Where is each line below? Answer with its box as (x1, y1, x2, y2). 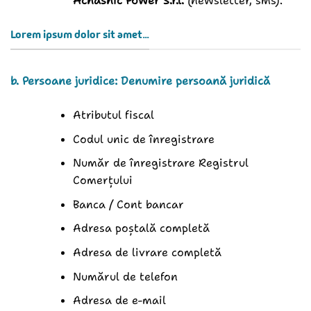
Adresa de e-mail (72, 293, 166, 308)
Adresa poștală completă (72, 221, 210, 236)
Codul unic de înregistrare (72, 131, 215, 146)
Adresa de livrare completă (72, 244, 221, 260)
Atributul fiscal (72, 107, 154, 122)
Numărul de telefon (72, 269, 178, 284)
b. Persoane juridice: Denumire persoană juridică (10, 73, 270, 88)
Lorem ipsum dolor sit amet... (10, 27, 149, 42)
